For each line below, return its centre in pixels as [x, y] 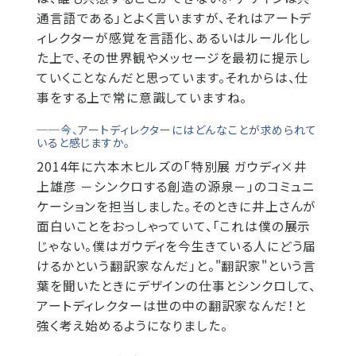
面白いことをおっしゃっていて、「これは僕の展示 [174, 226]
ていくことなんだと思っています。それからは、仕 [173, 77]
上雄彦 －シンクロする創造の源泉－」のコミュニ [176, 186]
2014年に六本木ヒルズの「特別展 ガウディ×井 [172, 166]
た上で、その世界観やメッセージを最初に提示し [174, 57]
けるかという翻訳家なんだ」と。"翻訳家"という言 [177, 265]
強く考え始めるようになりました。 [132, 325]
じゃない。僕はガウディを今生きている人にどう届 [177, 246]
